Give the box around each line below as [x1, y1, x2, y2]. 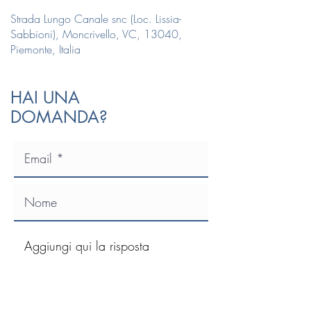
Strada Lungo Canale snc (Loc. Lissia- [10, 10, 181, 26]
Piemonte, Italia [10, 41, 81, 57]
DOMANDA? [10, 106, 108, 128]
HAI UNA [10, 86, 80, 108]
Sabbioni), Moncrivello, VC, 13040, [10, 26, 182, 42]
